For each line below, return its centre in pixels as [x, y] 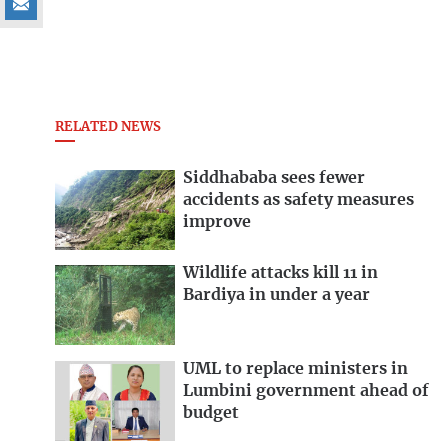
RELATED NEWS [108, 128]
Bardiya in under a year [276, 295]
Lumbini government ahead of [306, 391]
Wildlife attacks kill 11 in [280, 273]
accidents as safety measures [298, 199]
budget [211, 413]
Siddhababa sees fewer [274, 177]
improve [217, 221]
